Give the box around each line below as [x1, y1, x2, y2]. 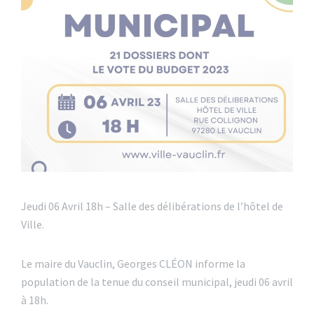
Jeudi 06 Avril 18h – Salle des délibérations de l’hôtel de [21, 198, 283, 213]
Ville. [21, 217, 44, 231]
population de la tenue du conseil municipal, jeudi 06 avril [21, 274, 293, 289]
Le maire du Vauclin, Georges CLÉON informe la [21, 256, 245, 271]
